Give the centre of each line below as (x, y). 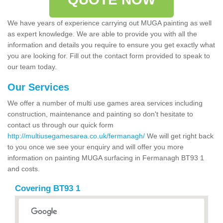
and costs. (24, 168)
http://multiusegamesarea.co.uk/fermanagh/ (76, 136)
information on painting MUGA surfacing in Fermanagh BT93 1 (106, 158)
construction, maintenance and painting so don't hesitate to (100, 114)
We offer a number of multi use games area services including (105, 103)
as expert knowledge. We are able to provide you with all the (102, 34)
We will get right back (179, 136)
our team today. (33, 66)
